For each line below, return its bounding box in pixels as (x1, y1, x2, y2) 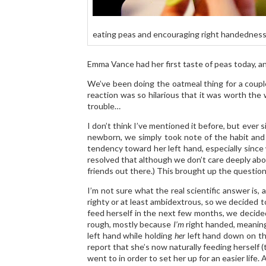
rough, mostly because (87, 219, 173, 229)
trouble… (87, 101, 121, 111)
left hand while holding (87, 230, 175, 240)
